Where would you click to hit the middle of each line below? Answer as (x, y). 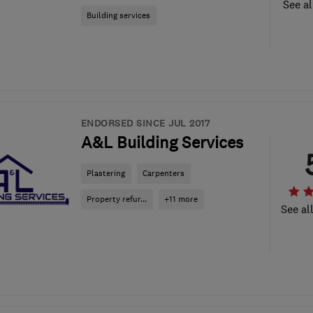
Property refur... (117, 199)
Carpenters (163, 173)
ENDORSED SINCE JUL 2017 (145, 123)
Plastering (106, 173)
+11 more (181, 199)
